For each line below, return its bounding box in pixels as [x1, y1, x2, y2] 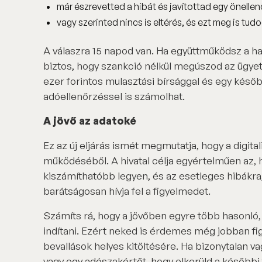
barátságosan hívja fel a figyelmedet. [43, 184, 211, 198]
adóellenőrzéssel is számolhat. [43, 89, 185, 103]
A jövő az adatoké [43, 114, 136, 127]
